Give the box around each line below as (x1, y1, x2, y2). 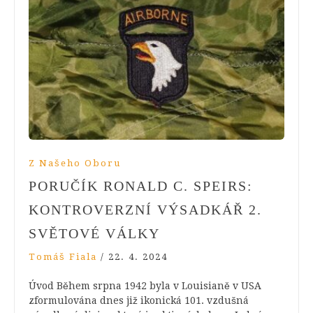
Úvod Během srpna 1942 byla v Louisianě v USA (29, 279, 261, 291)
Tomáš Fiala (29, 251, 97, 262)
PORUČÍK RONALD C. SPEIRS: (29, 177, 253, 194)
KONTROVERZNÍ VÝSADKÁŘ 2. (29, 201, 262, 217)
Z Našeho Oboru (29, 157, 121, 168)
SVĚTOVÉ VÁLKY (29, 225, 160, 241)
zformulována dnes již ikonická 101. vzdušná (29, 294, 249, 306)
